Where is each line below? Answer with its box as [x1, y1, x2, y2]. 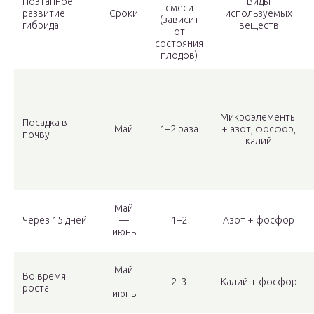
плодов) [161, 50, 198, 62]
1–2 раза [160, 123, 198, 135]
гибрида [22, 20, 59, 32]
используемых [225, 8, 292, 20]
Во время [22, 271, 66, 282]
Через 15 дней [22, 214, 87, 226]
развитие [22, 8, 65, 20]
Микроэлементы [220, 111, 297, 123]
